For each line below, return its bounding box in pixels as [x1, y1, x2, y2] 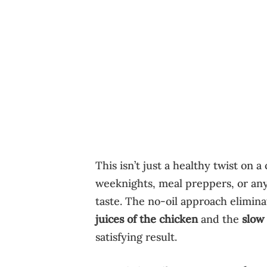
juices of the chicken [95, 212, 198, 226]
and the [197, 212, 242, 226]
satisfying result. [95, 230, 177, 244]
